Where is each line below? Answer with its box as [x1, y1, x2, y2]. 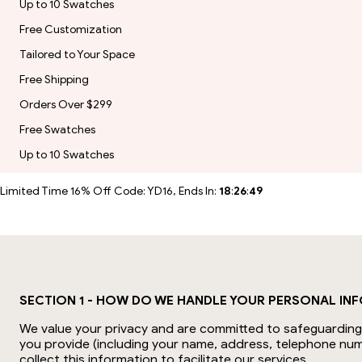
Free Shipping [19, 73, 89, 86]
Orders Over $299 [19, 98, 112, 112]
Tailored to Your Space [19, 48, 135, 61]
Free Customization [19, 23, 122, 36]
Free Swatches [19, 123, 95, 137]
